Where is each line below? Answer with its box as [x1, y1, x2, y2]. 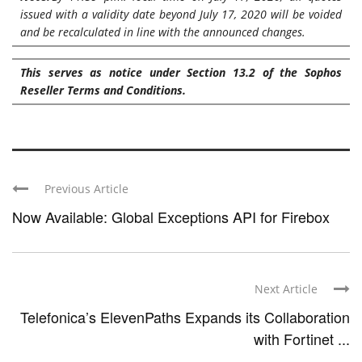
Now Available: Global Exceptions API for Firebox [12, 206, 330, 228]
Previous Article [44, 181, 128, 197]
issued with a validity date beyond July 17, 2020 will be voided [20, 6, 342, 23]
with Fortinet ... [254, 328, 350, 350]
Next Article [255, 281, 318, 297]
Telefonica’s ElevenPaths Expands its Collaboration [20, 306, 350, 328]
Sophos [305, 65, 342, 81]
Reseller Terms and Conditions [20, 82, 183, 99]
